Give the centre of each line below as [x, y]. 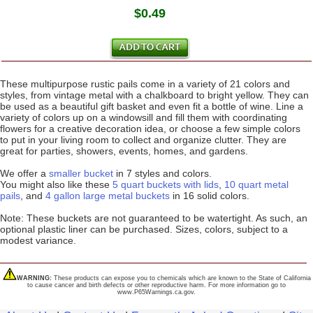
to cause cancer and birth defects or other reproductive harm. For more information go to [156, 285]
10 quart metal [256, 185]
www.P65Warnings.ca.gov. [156, 292]
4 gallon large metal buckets [108, 196]
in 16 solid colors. [210, 196]
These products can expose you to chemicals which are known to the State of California [181, 278]
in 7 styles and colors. [162, 174]
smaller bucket [81, 174]
